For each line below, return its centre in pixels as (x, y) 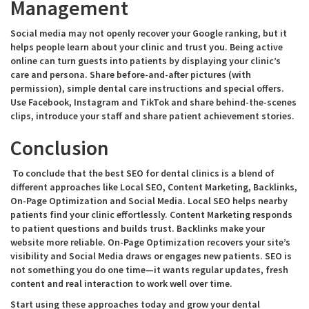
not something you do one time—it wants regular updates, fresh (149, 270)
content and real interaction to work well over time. (121, 283)
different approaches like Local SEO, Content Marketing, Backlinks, (154, 187)
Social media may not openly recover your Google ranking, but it (149, 33)
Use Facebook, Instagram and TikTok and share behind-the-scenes (153, 102)
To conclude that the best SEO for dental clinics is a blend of (142, 173)
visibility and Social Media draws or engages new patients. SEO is (151, 256)
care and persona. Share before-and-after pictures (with (131, 74)
